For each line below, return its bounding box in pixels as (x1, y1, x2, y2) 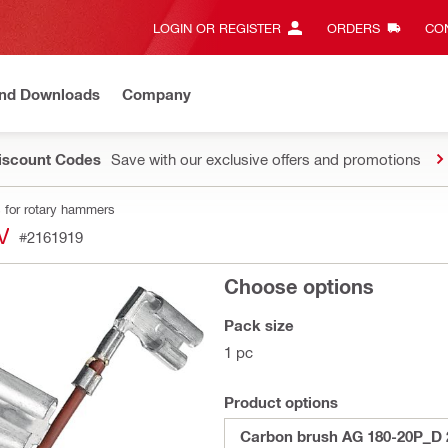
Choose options (224, 274, 374, 298)
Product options (224, 393, 338, 411)
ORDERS (326, 20, 380, 35)
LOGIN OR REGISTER (153, 20, 281, 35)
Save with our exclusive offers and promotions (111, 150, 421, 168)
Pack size (224, 316, 294, 334)
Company (122, 84, 191, 103)
